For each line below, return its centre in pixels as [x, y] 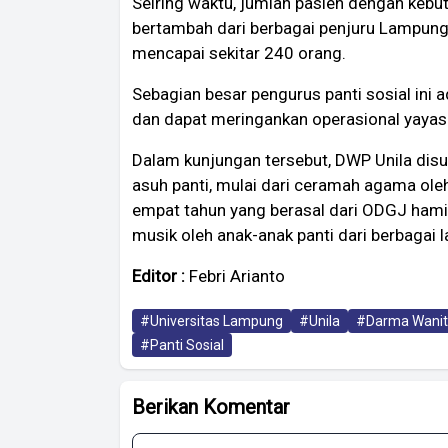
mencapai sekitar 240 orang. [239, 53]
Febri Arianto [237, 276]
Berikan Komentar [211, 407]
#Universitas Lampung [211, 321]
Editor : [160, 276]
